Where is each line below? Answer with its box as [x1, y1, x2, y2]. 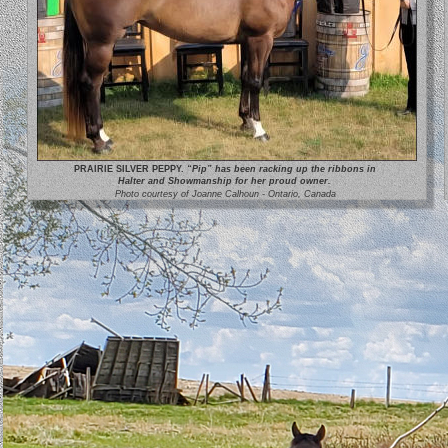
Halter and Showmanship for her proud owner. [118, 176, 331, 186]
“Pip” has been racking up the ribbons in [184, 164, 379, 174]
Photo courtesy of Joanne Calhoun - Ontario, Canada [115, 189, 336, 199]
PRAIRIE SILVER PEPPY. [74, 164, 184, 174]
